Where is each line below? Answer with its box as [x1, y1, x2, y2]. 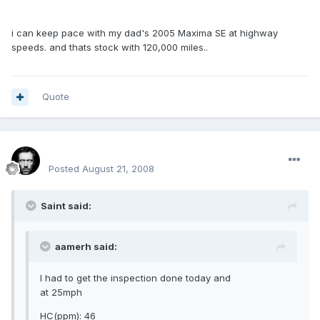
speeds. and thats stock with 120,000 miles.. [11, 41, 208, 54]
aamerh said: [55, 241, 117, 253]
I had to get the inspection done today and [40, 272, 231, 284]
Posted [49, 163, 82, 175]
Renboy [49, 145, 91, 160]
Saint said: [41, 200, 91, 212]
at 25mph [40, 286, 82, 299]
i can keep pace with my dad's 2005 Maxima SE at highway [11, 27, 278, 39]
